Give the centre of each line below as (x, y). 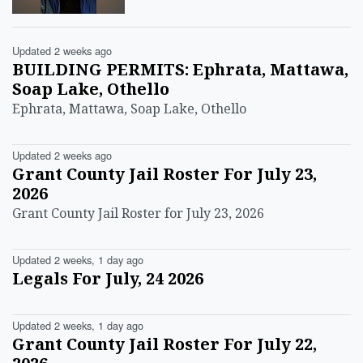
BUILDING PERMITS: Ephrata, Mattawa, (180, 70)
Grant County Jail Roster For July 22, (164, 344)
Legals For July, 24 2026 (108, 279)
